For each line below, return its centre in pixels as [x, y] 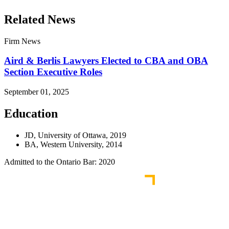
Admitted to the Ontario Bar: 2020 [60, 162]
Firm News [22, 41]
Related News [40, 19]
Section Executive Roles [53, 72]
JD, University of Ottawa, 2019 [75, 135]
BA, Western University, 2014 [73, 144]
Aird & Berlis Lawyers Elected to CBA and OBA [106, 61]
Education [31, 114]
